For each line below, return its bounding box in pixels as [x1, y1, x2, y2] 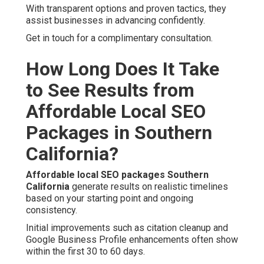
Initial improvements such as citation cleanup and [26, 222, 228, 234]
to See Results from [26, 79, 194, 102]
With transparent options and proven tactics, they [26, 3, 226, 15]
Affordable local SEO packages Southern [26, 169, 209, 181]
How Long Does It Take [26, 58, 219, 81]
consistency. [26, 204, 77, 216]
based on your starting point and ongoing [26, 193, 193, 204]
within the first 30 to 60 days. [26, 246, 145, 258]
